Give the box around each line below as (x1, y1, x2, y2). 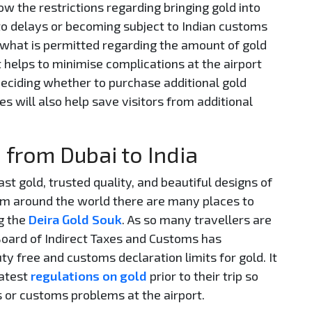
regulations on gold (31, 267, 147, 283)
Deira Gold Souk (29, 211, 122, 227)
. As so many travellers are (122, 211, 272, 227)
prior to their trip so (147, 267, 258, 283)
